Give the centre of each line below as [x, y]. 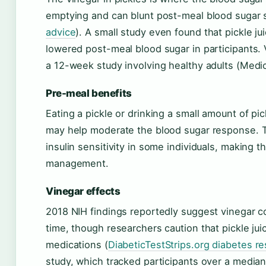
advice [61, 32]
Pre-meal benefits [89, 93]
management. [77, 163]
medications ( [77, 244]
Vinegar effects [83, 191]
